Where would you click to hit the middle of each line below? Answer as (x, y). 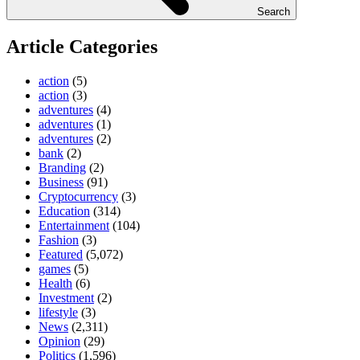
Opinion (59, 341)
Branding (62, 167)
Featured (61, 254)
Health (55, 283)
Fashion (59, 239)
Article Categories (82, 46)
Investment (66, 297)
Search (274, 11)
